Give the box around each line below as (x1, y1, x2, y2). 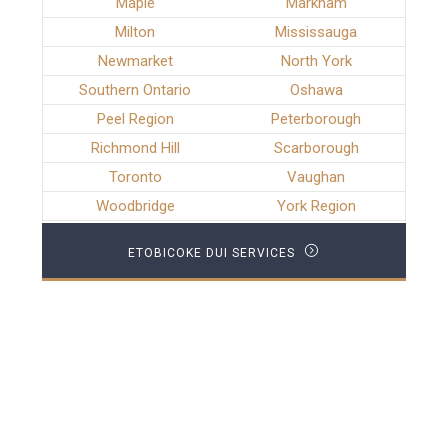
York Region (276, 197, 356, 216)
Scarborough (273, 139, 359, 158)
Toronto (108, 168, 162, 187)
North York (280, 52, 352, 71)
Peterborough (271, 110, 362, 129)
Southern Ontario (79, 81, 192, 100)
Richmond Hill (90, 139, 180, 158)
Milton (115, 23, 156, 42)
